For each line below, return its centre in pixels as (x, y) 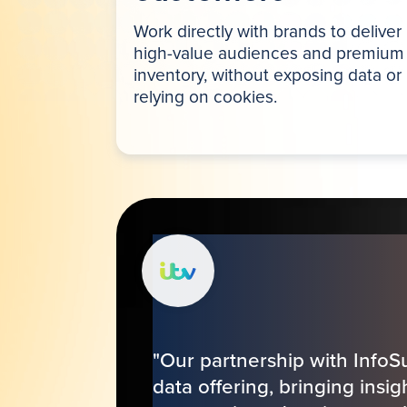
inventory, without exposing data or (268, 75)
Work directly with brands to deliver (268, 31)
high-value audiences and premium (269, 53)
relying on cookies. (206, 97)
